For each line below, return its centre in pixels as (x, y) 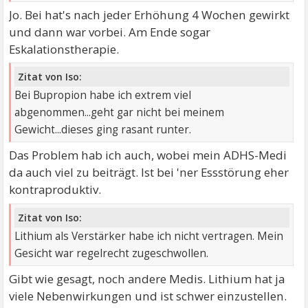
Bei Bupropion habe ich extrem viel (103, 96)
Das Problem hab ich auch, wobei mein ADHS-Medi (148, 155)
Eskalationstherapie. (64, 49)
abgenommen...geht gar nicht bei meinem (120, 113)
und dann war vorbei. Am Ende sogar (110, 32)
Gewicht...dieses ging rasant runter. (103, 130)
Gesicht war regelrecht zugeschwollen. (112, 253)
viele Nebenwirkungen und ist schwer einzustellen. (148, 296)
